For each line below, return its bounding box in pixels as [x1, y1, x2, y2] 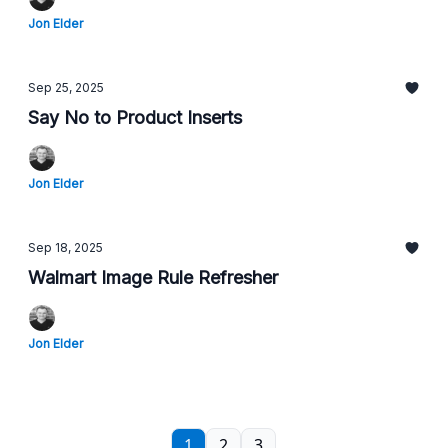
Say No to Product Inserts [28, 107, 242, 128]
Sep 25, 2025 [28, 80, 104, 95]
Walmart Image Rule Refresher [28, 267, 278, 288]
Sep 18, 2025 [28, 240, 103, 255]
